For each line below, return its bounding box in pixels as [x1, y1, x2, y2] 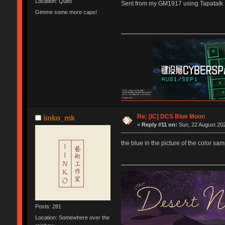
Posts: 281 [35, 203, 61, 210]
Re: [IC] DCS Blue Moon [137, 113, 205, 121]
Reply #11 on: [142, 122, 178, 128]
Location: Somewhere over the [35, 214, 109, 220]
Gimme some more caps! [35, 9, 97, 15]
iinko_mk [43, 114, 75, 123]
